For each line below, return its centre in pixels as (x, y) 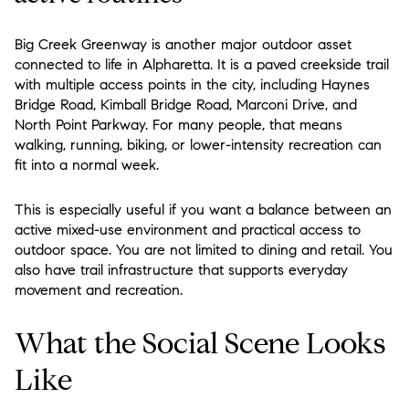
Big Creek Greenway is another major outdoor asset (183, 45)
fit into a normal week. (87, 165)
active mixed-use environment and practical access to (188, 230)
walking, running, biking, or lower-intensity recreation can (198, 145)
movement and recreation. (99, 290)
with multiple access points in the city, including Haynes (192, 85)
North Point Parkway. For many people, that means (178, 125)
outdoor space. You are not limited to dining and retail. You (204, 250)
